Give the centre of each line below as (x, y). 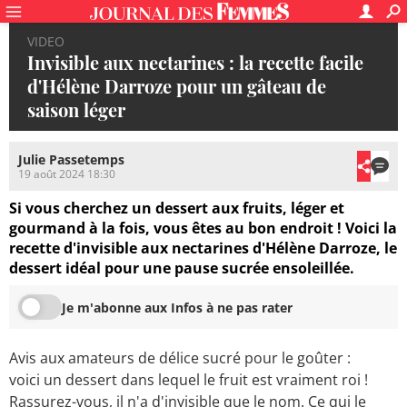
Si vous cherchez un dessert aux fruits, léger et (177, 208)
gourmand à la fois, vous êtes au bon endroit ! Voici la (203, 228)
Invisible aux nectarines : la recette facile (195, 62)
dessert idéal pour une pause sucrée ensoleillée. (182, 268)
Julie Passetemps (71, 160)
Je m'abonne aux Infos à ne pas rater (177, 307)
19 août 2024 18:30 (67, 174)
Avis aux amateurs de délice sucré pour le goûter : (180, 358)
